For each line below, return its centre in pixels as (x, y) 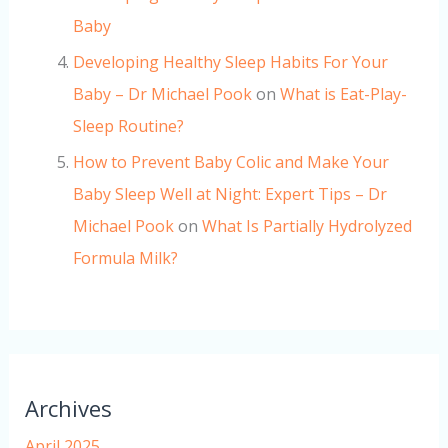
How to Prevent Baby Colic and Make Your (230, 162)
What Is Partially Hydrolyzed (306, 226)
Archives (68, 408)
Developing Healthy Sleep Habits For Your (230, 62)
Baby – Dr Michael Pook (162, 94)
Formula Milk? (125, 258)
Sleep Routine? (128, 126)
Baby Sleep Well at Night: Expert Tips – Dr (229, 194)
